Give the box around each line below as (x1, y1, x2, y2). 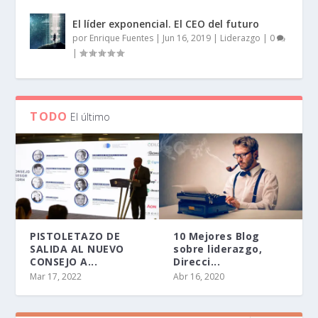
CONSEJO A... (30, 254, 98, 268)
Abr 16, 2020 (173, 270, 224, 283)
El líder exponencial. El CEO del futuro (72, 16, 260, 31)
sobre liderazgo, (173, 241, 262, 256)
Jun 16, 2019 (163, 31, 212, 44)
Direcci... (173, 254, 220, 268)
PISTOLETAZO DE (30, 229, 121, 243)
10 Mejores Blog (173, 229, 260, 243)
